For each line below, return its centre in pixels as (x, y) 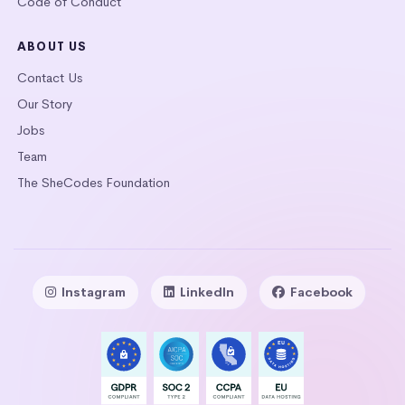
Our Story (45, 104)
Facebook (321, 292)
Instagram (94, 292)
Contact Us (50, 77)
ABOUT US (52, 46)
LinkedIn (207, 292)
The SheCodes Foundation (94, 182)
